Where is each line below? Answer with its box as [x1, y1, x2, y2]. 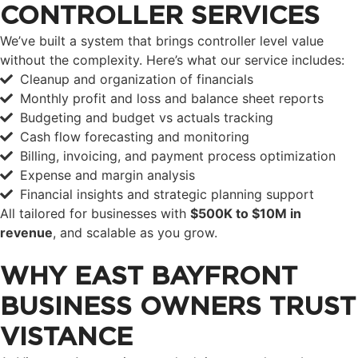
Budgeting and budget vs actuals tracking [20, 109, 281, 126]
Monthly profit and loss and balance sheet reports [20, 90, 332, 107]
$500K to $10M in [190, 205, 301, 222]
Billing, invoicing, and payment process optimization [20, 148, 344, 165]
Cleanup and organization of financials [20, 71, 261, 88]
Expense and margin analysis [20, 167, 203, 184]
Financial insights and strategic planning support [20, 186, 322, 203]
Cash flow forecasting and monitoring [20, 129, 257, 145]
